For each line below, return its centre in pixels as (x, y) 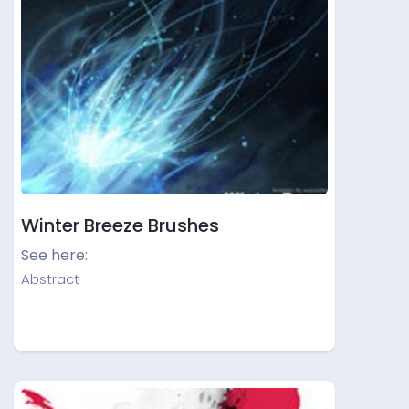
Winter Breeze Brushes (120, 225)
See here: (54, 255)
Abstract (50, 279)
